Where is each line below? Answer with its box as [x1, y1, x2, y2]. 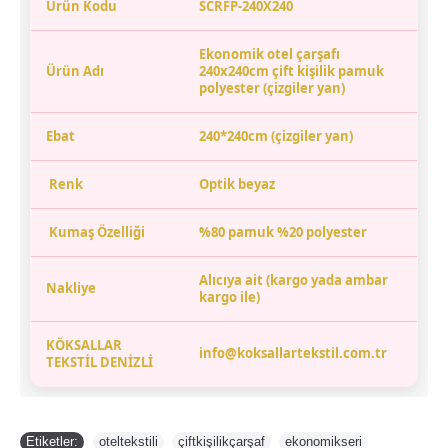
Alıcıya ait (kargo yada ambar [199, 271, 388, 289]
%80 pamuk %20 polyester [199, 223, 367, 241]
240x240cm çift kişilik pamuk [199, 62, 384, 80]
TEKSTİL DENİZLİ [46, 353, 153, 371]
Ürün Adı [46, 62, 104, 80]
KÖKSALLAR [46, 336, 122, 354]
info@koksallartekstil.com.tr [199, 344, 387, 362]
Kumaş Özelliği [46, 223, 145, 241]
